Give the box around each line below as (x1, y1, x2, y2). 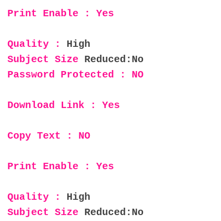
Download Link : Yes (7, 99, 120, 111)
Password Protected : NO (7, 69, 144, 80)
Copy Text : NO (7, 130, 90, 142)
